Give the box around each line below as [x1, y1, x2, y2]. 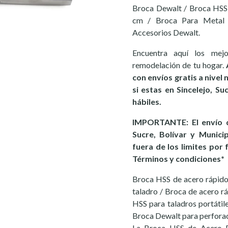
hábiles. [132, 97, 161, 106]
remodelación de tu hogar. [132, 60, 226, 70]
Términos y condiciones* [132, 154, 224, 163]
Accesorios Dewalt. [132, 27, 200, 37]
